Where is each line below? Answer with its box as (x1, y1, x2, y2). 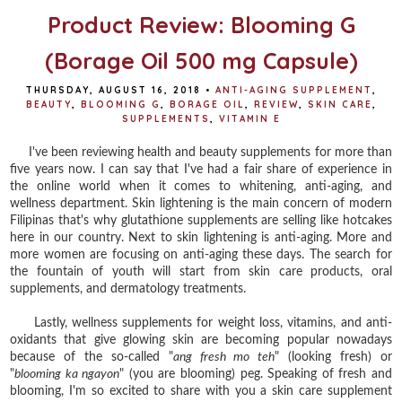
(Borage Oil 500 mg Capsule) (44, 46, 358, 74)
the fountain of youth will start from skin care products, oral (10, 265, 392, 278)
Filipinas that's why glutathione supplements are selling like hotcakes (10, 214, 392, 227)
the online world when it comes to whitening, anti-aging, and (10, 179, 392, 193)
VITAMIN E (218, 112, 281, 125)
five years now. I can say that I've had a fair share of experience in (10, 162, 392, 176)
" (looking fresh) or (275, 350, 392, 363)
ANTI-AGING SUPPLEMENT (214, 83, 372, 96)
